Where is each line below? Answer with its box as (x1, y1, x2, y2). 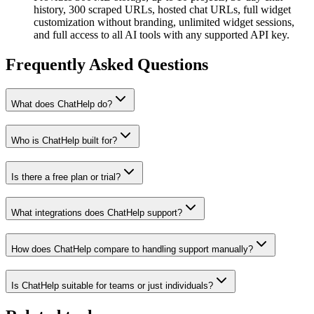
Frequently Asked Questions (6, 55, 208, 74)
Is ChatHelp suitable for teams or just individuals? (11, 280, 213, 291)
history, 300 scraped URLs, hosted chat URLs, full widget (34, 4, 291, 16)
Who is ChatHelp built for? (11, 135, 117, 146)
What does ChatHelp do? (11, 99, 112, 110)
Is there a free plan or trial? (11, 171, 121, 182)
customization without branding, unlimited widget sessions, (34, 16, 294, 29)
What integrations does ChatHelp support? (11, 207, 182, 219)
